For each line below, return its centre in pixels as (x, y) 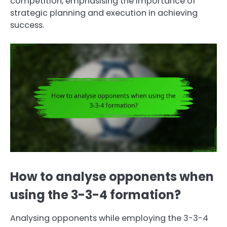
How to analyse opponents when (112, 176)
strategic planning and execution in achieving (104, 13)
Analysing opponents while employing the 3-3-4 (109, 218)
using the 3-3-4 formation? (96, 195)
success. (27, 25)
